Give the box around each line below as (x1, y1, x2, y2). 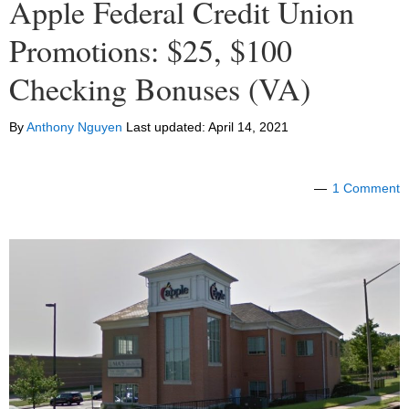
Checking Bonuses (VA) (9, 68, 310, 110)
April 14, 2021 (208, 120, 288, 135)
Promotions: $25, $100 (9, 29, 292, 72)
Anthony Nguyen (26, 120, 122, 135)
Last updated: (122, 120, 208, 135)
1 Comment (332, 181, 400, 196)
